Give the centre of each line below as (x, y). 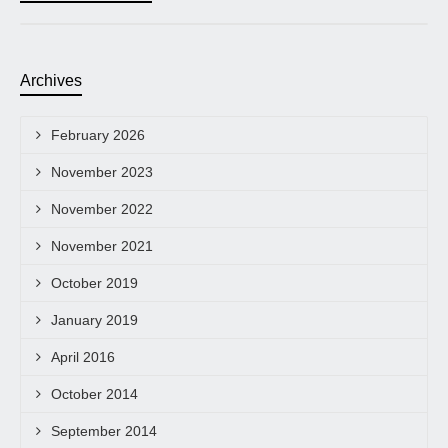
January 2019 (94, 319)
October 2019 (94, 282)
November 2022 (102, 208)
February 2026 (98, 134)
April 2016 (83, 356)
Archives (51, 80)
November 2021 (102, 245)
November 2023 (102, 171)
